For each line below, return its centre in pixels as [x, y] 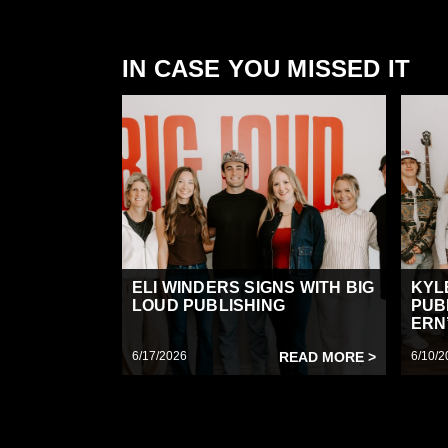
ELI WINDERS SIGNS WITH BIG [253, 287]
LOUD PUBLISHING [208, 305]
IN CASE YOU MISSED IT [266, 68]
